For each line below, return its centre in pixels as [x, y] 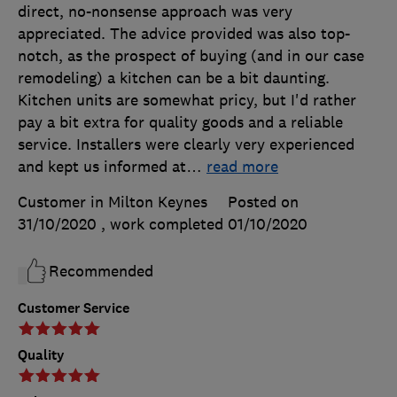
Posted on [263, 202]
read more [242, 167]
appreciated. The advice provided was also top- [184, 34]
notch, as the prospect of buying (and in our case [191, 56]
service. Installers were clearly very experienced [186, 145]
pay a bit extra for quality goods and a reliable [180, 123]
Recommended [101, 272]
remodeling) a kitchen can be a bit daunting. [174, 78]
